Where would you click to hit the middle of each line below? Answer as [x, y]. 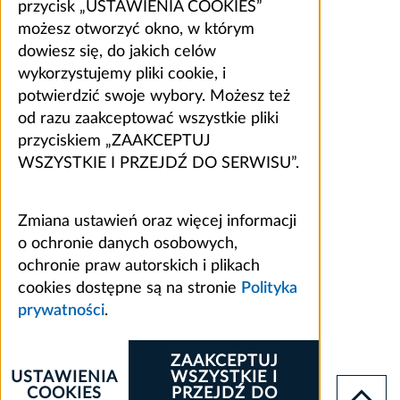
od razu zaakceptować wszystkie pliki [148, 118]
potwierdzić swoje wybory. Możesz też [154, 96]
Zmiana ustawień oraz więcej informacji [157, 221]
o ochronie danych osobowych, [128, 243]
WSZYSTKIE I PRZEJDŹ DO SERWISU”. [158, 163]
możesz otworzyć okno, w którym [136, 29]
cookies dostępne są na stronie [129, 288]
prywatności [61, 310]
